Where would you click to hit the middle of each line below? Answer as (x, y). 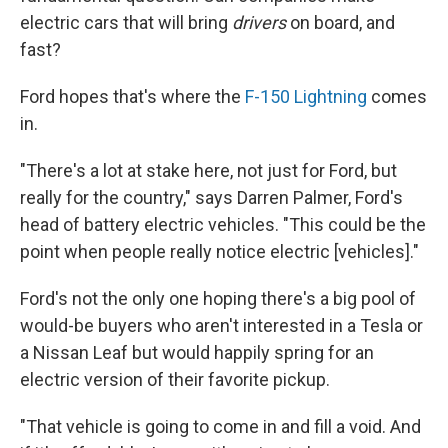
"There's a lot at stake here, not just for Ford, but (208, 171)
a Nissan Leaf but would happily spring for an (197, 353)
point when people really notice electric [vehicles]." (219, 252)
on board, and (342, 23)
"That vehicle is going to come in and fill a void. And (220, 427)
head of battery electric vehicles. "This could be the (223, 225)
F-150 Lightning (306, 97)
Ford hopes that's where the (132, 97)
